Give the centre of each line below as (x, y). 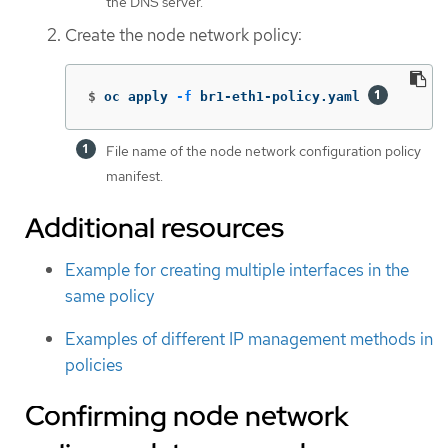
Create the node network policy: (183, 34)
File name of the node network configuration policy (263, 151)
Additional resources (154, 228)
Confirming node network (187, 416)
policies (94, 364)
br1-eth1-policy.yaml (280, 97)
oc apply (140, 97)
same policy (109, 296)
